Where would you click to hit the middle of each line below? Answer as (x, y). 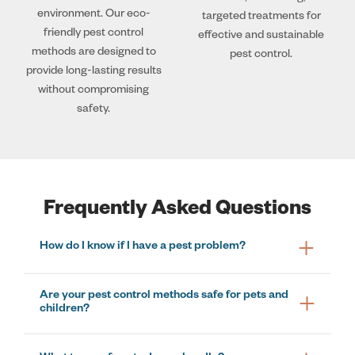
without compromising (94, 91)
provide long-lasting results (94, 72)
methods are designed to (94, 53)
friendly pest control (94, 34)
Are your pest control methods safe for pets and (164, 297)
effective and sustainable (261, 36)
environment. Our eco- (94, 15)
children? (65, 310)
